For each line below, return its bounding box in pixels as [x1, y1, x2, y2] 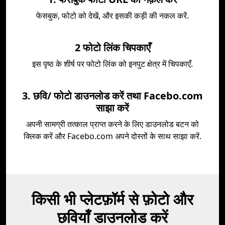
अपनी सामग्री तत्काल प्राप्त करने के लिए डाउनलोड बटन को [26, 119, 199, 130]
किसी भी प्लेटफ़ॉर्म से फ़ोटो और [32, 189, 193, 209]
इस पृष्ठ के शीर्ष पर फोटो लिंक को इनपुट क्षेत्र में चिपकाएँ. [32, 58, 193, 69]
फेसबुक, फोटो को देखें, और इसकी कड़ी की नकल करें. [36, 10, 189, 21]
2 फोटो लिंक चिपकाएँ [74, 41, 151, 54]
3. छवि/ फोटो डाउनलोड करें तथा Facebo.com [22, 89, 203, 102]
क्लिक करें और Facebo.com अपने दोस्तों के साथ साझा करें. [24, 131, 201, 142]
